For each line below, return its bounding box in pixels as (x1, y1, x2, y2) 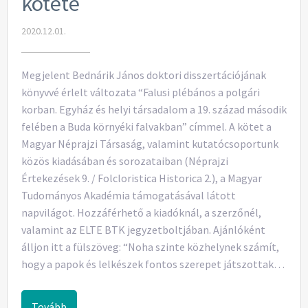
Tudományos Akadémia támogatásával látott (21, 188, 236, 203)
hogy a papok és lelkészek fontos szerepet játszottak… (21, 257, 285, 272)
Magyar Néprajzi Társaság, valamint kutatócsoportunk (21, 137, 278, 151)
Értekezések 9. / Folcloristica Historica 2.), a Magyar (21, 171, 262, 186)
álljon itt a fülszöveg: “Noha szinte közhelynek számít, (21, 240, 279, 254)
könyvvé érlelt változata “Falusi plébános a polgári (21, 85, 260, 100)
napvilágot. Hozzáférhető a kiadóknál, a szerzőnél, (21, 206, 261, 220)
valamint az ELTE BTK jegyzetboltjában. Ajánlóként (21, 223, 265, 237)
